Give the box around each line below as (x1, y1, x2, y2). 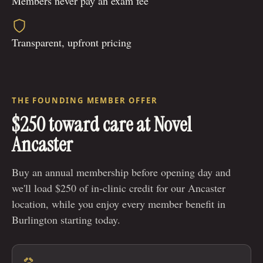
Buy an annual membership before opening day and (12, 165, 231, 180)
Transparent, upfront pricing (12, 35, 131, 50)
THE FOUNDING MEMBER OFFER (12, 95, 158, 106)
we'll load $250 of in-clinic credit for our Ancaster (12, 181, 225, 195)
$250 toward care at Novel (12, 112, 191, 139)
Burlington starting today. (12, 213, 120, 227)
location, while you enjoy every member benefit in (12, 197, 225, 211)
